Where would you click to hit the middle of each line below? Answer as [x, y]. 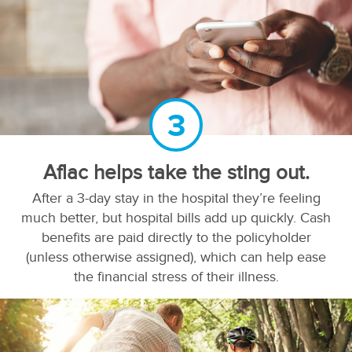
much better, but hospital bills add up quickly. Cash [176, 217]
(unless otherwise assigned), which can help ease [176, 257]
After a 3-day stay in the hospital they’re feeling [176, 198]
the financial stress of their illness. [176, 276]
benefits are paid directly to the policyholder [176, 237]
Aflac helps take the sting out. [176, 172]
